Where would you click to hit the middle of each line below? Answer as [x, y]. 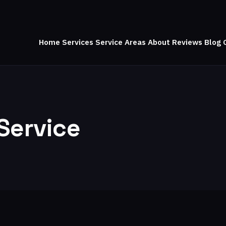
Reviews [187, 42]
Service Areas [120, 42]
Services [77, 42]
